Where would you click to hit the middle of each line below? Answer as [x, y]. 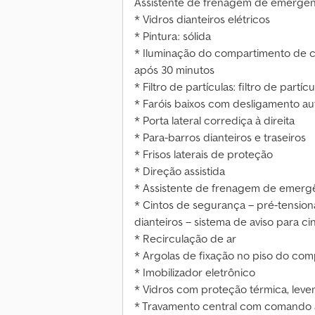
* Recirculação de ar [185, 239]
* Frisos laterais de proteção [204, 154]
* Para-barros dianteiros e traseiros [220, 137]
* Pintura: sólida [173, 36]
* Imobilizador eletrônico [195, 272]
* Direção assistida [180, 171]
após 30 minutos [174, 70]
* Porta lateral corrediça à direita [214, 121]
